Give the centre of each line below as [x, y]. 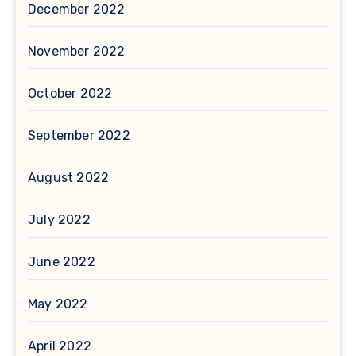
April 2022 [60, 346]
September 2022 [79, 136]
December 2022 [77, 10]
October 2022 [70, 94]
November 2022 [77, 52]
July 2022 [59, 220]
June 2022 [62, 262]
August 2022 [69, 178]
